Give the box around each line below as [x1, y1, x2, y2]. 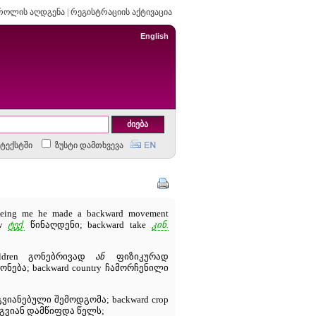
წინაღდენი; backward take [24, 220, 152, 230]
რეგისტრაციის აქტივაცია [70, 7, 172, 17]
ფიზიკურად [106, 251, 169, 262]
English [140, 32, 169, 40]
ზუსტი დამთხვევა [52, 140, 123, 150]
